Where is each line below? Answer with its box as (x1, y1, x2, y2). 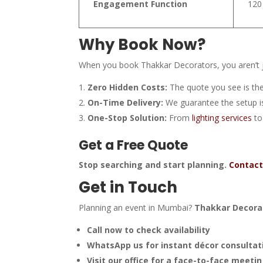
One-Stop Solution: (87, 112, 167, 123)
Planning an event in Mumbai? (79, 201, 195, 213)
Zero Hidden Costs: (87, 81, 168, 93)
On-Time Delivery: (87, 96, 164, 108)
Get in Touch (79, 176, 178, 198)
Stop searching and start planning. (79, 159, 230, 170)
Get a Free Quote (79, 136, 188, 154)
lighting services (190, 112, 252, 123)
